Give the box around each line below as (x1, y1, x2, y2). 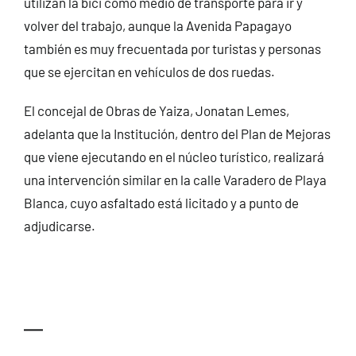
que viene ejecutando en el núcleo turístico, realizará (23, 148, 324, 164)
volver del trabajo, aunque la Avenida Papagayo (23, 17, 292, 33)
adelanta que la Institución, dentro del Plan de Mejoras (23, 125, 331, 141)
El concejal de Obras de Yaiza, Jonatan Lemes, (23, 102, 289, 118)
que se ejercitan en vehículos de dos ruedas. (23, 63, 275, 79)
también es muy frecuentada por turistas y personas (23, 40, 321, 56)
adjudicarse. (23, 217, 95, 234)
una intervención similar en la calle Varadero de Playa (23, 171, 327, 188)
